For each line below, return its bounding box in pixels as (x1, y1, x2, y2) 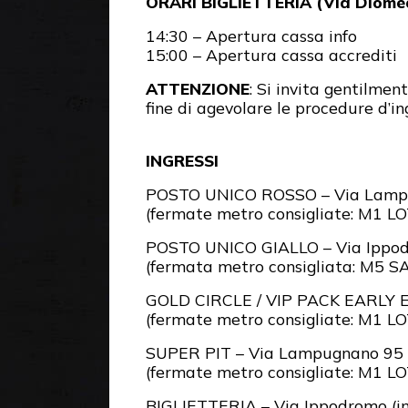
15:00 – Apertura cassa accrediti (146, 45, 397, 65)
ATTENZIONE (146, 78, 250, 98)
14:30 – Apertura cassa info (146, 25, 357, 46)
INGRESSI (146, 150, 219, 170)
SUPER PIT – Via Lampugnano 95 (146, 342, 403, 362)
